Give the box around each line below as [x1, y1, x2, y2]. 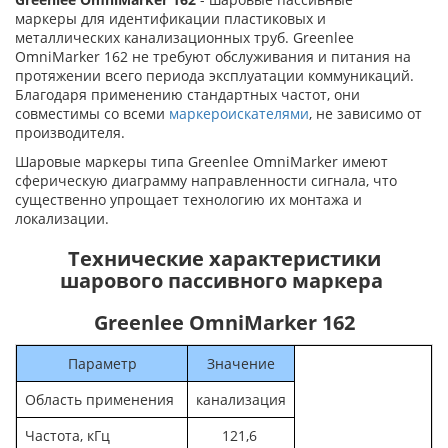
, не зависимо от [309, 103, 422, 123]
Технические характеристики [67, 244, 381, 272]
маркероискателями [169, 103, 309, 123]
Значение [207, 353, 275, 373]
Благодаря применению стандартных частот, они [15, 84, 360, 104]
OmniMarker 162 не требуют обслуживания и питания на [15, 46, 411, 66]
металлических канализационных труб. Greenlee [15, 27, 354, 47]
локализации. [15, 208, 109, 228]
